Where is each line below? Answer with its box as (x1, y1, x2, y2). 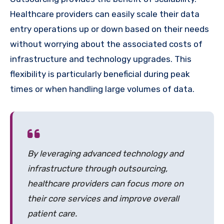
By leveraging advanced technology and (27, 148, 183, 158)
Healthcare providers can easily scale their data (10, 8, 199, 19)
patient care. (27, 208, 77, 218)
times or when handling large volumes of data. (10, 83, 194, 94)
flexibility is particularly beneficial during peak (10, 68, 190, 79)
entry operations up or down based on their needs (10, 23, 209, 34)
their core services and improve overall (27, 193, 179, 203)
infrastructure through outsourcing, (27, 163, 167, 173)
